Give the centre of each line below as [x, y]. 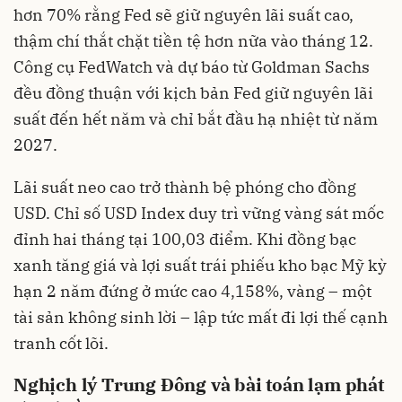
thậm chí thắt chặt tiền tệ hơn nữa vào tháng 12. [193, 40]
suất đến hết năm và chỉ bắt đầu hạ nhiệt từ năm [196, 118]
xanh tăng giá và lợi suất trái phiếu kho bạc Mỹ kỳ [200, 265]
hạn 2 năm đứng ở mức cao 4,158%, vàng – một [192, 291]
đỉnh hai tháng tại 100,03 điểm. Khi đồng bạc [185, 239]
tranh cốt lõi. [61, 343]
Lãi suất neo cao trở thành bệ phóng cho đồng [185, 187]
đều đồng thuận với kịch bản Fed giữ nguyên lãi [193, 92]
